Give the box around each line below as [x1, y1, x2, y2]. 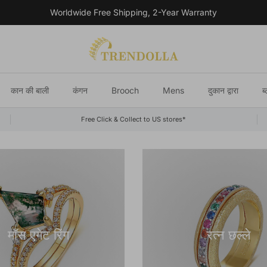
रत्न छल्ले [206, 226, 250, 243]
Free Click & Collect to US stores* [80, 114, 186, 123]
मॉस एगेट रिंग [8, 226, 70, 243]
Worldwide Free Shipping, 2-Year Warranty [49, 7, 217, 17]
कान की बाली [10, 85, 49, 95]
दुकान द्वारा [207, 85, 238, 95]
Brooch [111, 85, 139, 95]
